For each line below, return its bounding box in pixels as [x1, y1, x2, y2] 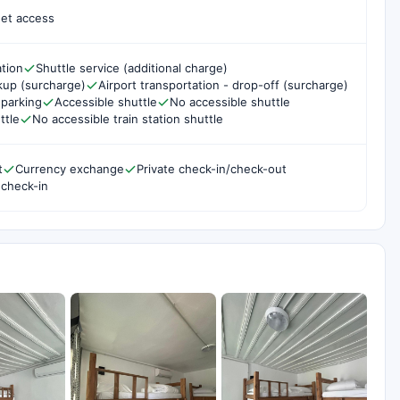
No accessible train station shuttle [32, 112, 223, 126]
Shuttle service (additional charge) [36, 61, 228, 75]
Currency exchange [15, 162, 124, 176]
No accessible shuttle [170, 95, 290, 109]
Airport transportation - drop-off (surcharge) [98, 78, 348, 92]
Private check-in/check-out [137, 162, 287, 176]
